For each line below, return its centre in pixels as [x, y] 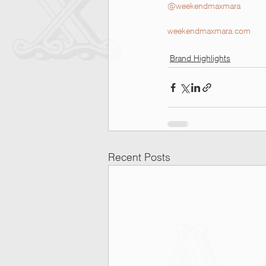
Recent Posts [139, 157]
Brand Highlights [200, 58]
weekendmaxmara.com [209, 31]
